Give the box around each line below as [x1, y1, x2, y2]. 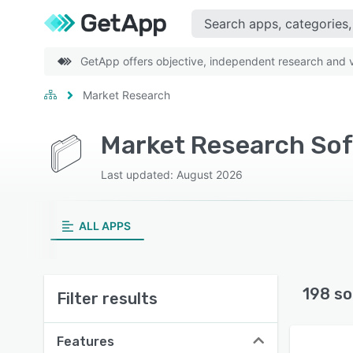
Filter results [57, 289, 158, 308]
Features [57, 334, 114, 349]
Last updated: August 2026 [101, 168, 243, 181]
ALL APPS [78, 219, 131, 232]
